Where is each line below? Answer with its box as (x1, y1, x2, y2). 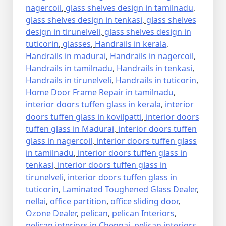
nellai (26, 196, 46, 207)
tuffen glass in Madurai (26, 123, 114, 135)
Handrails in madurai (26, 50, 106, 62)
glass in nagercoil (26, 135, 92, 147)
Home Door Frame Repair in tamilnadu (26, 87, 174, 98)
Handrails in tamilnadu (26, 63, 112, 74)
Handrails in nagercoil (110, 50, 194, 62)
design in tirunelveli (26, 26, 100, 38)
